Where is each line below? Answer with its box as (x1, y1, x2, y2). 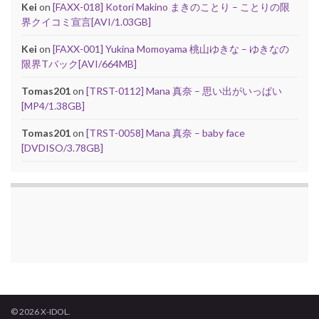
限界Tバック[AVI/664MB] (21, 58, 137, 70)
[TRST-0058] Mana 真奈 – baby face (86, 127, 245, 140)
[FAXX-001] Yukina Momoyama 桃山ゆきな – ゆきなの (53, 43, 289, 56)
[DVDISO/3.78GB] (21, 142, 103, 155)
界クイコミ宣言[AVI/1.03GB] (21, 16, 151, 28)
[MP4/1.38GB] (21, 100, 85, 113)
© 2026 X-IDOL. (11, 306, 70, 318)
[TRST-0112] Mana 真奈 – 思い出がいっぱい (86, 85, 282, 98)
